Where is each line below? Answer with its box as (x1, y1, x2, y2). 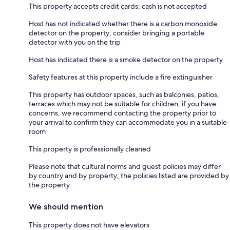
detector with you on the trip (29, 37, 121, 47)
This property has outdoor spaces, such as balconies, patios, (29, 89, 219, 99)
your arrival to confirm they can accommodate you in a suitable (29, 117, 227, 127)
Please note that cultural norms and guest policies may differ (29, 161, 221, 171)
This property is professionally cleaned (29, 144, 151, 154)
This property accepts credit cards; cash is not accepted (29, 1, 207, 11)
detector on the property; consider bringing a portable (29, 28, 204, 37)
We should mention (29, 201, 103, 212)
